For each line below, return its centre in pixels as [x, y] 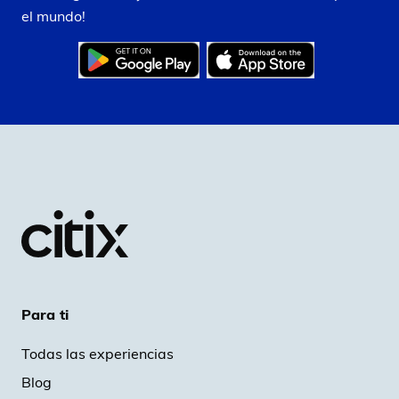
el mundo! [53, 16]
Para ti [45, 314]
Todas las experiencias [98, 353]
